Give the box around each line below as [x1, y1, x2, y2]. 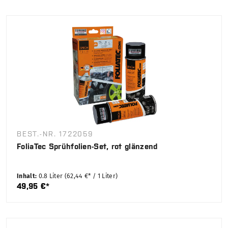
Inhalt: [17, 173, 39, 180]
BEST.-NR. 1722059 [17, 130, 93, 138]
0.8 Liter [38, 173, 65, 180]
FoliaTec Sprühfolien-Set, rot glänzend [17, 142, 158, 151]
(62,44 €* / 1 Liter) [64, 173, 118, 180]
